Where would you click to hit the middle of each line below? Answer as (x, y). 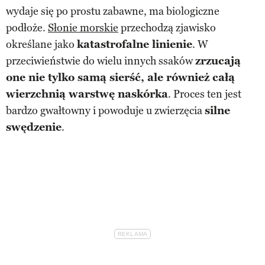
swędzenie (34, 127)
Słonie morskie (83, 28)
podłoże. (27, 28)
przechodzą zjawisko (167, 28)
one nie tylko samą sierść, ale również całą (120, 77)
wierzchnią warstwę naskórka (87, 94)
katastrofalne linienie (135, 44)
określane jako (41, 44)
